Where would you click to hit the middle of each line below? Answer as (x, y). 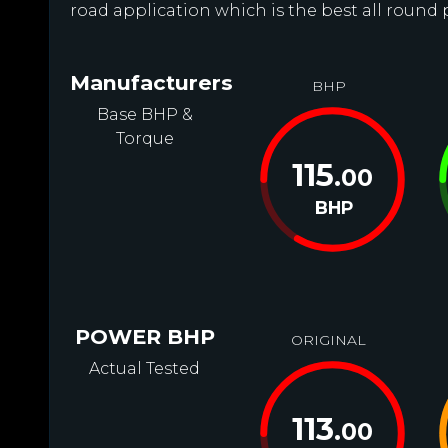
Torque (144, 138)
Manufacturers (151, 82)
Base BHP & (144, 114)
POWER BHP (144, 336)
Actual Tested (145, 368)
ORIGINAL (329, 340)
